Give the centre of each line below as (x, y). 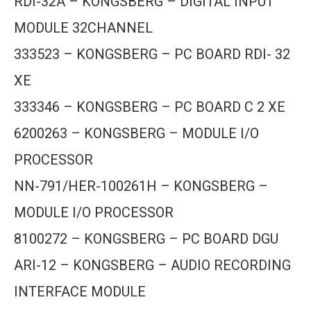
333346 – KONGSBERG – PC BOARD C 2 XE (150, 107)
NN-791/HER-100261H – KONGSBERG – (141, 186)
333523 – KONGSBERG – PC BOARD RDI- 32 (152, 54)
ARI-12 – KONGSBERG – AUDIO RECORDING (152, 265)
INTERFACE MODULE (80, 292)
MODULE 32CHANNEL (83, 28)
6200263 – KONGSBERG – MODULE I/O (136, 133)
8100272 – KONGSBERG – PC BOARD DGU (146, 239)
